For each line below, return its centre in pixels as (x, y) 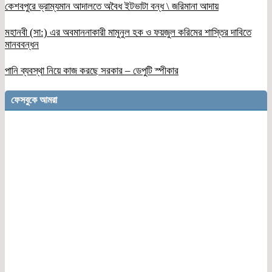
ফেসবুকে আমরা (34, 100)
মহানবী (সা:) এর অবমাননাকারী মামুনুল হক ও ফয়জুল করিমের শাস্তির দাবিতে (128, 32)
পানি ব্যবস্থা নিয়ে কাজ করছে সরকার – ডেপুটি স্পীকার (92, 70)
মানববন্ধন (22, 44)
